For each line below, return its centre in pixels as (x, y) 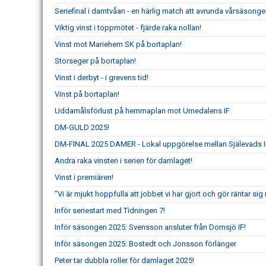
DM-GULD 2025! (82, 127)
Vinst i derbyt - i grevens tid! (102, 77)
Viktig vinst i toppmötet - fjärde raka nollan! (128, 27)
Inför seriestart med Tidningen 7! (110, 210)
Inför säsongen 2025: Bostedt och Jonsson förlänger (145, 243)
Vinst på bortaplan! (87, 94)
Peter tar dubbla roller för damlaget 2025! (124, 260)
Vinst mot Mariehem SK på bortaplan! (118, 44)
